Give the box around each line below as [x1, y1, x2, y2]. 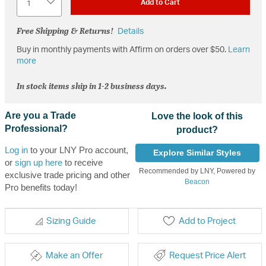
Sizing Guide [46, 216, 96, 226]
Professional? [4, 123, 68, 134]
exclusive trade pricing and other [4, 169, 130, 180]
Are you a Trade [4, 110, 76, 121]
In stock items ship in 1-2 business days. [16, 79, 167, 92]
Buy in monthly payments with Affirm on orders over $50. [16, 46, 228, 54]
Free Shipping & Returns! [16, 24, 113, 37]
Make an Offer [46, 251, 103, 260]
